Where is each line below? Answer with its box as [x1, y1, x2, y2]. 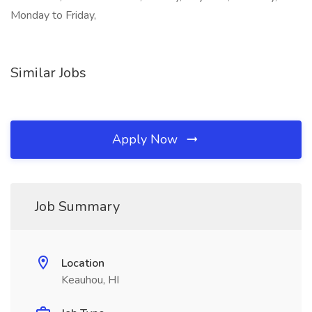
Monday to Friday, [10, 8, 96, 23]
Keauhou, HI [61, 272, 119, 288]
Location [61, 256, 104, 271]
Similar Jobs [10, 63, 86, 82]
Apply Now [112, 131, 181, 148]
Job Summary [35, 197, 120, 216]
